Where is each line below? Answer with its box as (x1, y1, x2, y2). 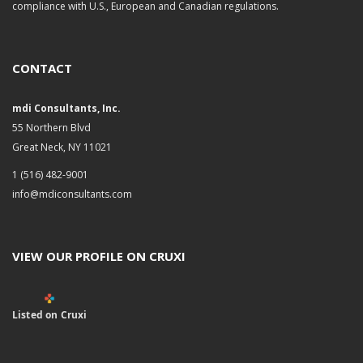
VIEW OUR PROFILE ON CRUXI (12, 248, 186, 264)
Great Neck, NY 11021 (12, 140, 112, 154)
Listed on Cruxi (12, 308, 88, 322)
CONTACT (12, 60, 72, 76)
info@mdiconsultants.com (12, 187, 132, 201)
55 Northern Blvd (12, 121, 91, 135)
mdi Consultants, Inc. (12, 101, 121, 115)
